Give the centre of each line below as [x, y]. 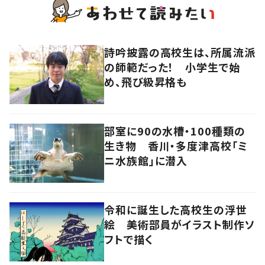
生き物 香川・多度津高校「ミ [176, 145]
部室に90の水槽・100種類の [175, 130]
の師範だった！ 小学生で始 [172, 67]
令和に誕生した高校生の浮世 [176, 209]
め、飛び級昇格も [146, 81]
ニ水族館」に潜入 [146, 160]
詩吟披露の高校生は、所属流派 [180, 52]
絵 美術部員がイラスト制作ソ [180, 224]
